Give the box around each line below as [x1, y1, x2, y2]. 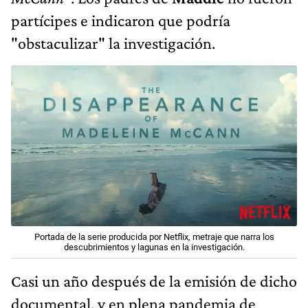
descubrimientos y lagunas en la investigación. [63, 242, 245, 253]
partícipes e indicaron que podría [11, 11, 230, 30]
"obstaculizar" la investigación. [11, 34, 215, 53]
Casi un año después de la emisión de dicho [11, 272, 297, 291]
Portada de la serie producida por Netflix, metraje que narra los [34, 232, 274, 243]
